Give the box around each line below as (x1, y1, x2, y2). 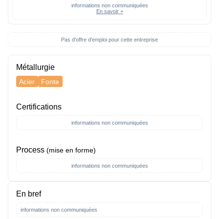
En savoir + (96, 8, 123, 15)
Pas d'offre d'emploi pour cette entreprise (61, 37, 158, 43)
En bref (16, 189, 41, 198)
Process (16, 145, 46, 154)
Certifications (16, 102, 62, 111)
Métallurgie (16, 63, 55, 72)
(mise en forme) (46, 146, 96, 154)
